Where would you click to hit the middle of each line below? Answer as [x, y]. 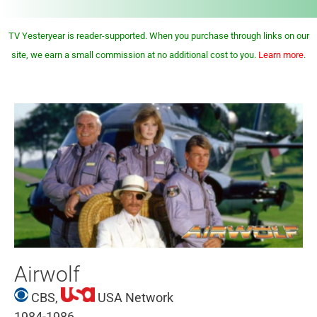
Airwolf [47, 274]
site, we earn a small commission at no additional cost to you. [135, 55]
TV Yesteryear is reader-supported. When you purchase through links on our [158, 36]
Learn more [281, 55]
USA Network [134, 298]
